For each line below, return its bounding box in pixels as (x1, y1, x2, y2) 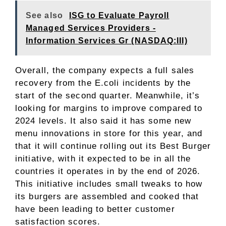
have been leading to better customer (15, 204, 175, 214)
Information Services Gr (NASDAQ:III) (26, 36, 188, 45)
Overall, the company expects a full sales (15, 66, 195, 76)
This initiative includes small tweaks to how (15, 179, 203, 189)
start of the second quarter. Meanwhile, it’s (15, 91, 200, 101)
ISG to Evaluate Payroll (69, 11, 169, 20)
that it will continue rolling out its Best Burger (15, 141, 211, 151)
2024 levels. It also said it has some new (15, 116, 192, 126)
